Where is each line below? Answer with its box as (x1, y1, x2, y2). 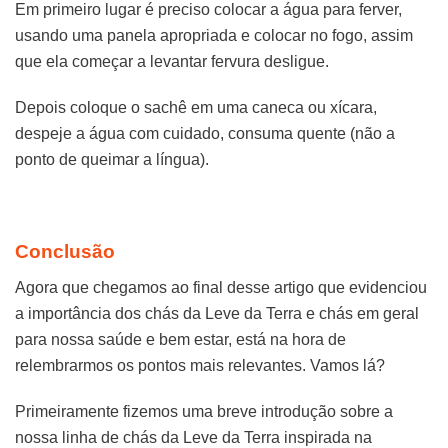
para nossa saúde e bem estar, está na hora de (15, 330, 346, 348)
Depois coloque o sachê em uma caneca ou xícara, (15, 99, 377, 117)
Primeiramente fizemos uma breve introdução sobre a (15, 403, 393, 421)
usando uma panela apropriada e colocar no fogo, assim (15, 26, 413, 44)
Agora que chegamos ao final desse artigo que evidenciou (15, 278, 427, 296)
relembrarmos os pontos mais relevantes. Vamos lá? (15, 356, 385, 374)
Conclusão (15, 240, 115, 262)
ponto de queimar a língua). (15, 151, 209, 169)
